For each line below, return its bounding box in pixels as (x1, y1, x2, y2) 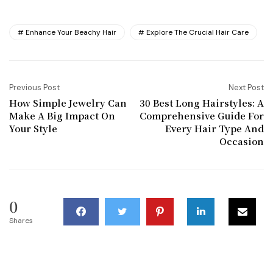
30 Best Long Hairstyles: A (140, 96, 264, 110)
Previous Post (9, 82, 60, 93)
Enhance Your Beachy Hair (26, 27, 116, 38)
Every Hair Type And (165, 122, 264, 135)
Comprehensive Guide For (140, 109, 264, 122)
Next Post (229, 82, 264, 93)
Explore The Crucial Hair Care (146, 27, 249, 38)
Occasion (219, 135, 264, 148)
